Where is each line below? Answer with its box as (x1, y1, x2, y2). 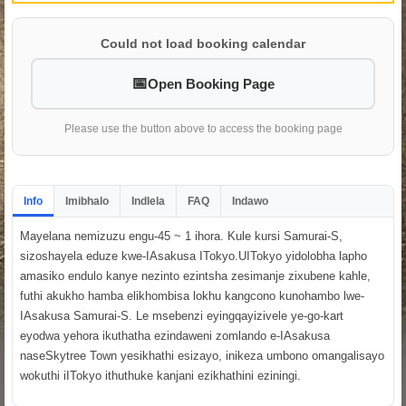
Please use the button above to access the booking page (63, 122, 343, 136)
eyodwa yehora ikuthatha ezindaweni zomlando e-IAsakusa (20, 329, 330, 343)
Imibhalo (65, 195, 109, 208)
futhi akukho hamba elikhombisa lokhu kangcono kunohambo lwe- (20, 289, 364, 304)
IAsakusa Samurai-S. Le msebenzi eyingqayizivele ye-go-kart (20, 309, 343, 324)
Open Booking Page (148, 76, 275, 92)
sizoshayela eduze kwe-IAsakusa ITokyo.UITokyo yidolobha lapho (20, 249, 367, 264)
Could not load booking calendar (101, 36, 305, 52)
